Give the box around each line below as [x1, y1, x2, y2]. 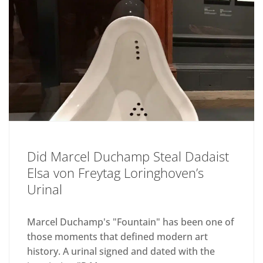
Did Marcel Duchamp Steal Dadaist [27, 147, 229, 166]
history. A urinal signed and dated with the [27, 245, 215, 258]
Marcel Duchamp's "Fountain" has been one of [27, 215, 234, 229]
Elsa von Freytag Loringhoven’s [27, 164, 204, 182]
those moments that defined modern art [27, 230, 208, 244]
